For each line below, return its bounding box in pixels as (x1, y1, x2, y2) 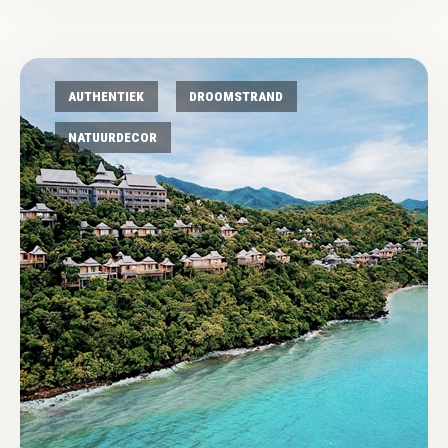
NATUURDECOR (68, 129, 158, 146)
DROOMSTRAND (189, 88, 284, 105)
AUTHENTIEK (68, 88, 145, 105)
